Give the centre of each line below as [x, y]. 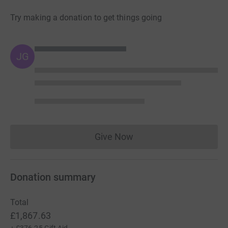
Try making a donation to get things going [86, 18]
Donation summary [53, 177]
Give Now [114, 137]
